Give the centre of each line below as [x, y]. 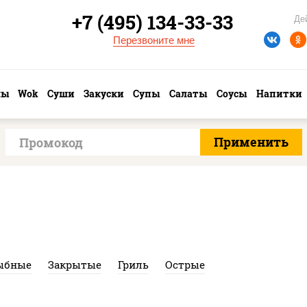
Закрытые [75, 265]
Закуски [104, 94]
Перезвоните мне [153, 40]
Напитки [279, 94]
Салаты [188, 94]
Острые [185, 265]
